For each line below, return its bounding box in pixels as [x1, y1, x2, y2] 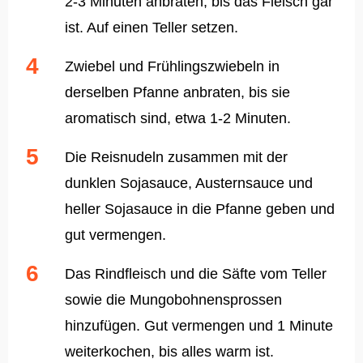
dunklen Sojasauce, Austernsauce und [65, 175, 313, 192]
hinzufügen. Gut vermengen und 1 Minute [65, 318, 333, 335]
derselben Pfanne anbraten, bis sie [65, 84, 290, 101]
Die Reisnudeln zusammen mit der [65, 149, 288, 166]
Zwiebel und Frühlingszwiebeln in [65, 58, 280, 75]
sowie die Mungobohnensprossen [65, 292, 282, 309]
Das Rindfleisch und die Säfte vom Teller [65, 266, 327, 283]
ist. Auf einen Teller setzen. [65, 19, 238, 36]
